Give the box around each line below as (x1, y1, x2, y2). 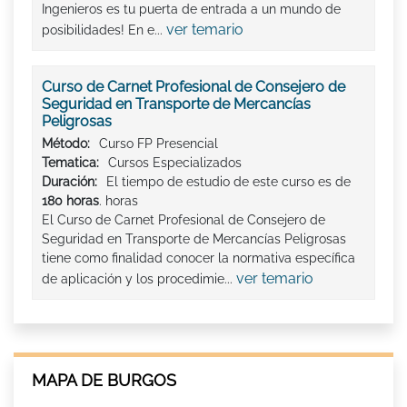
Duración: (42, 174, 97, 189)
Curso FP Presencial (99, 135, 218, 151)
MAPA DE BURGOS (32, 370, 176, 390)
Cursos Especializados (108, 154, 242, 170)
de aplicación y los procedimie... (42, 271, 236, 286)
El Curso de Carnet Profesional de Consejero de (42, 212, 325, 227)
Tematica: (42, 154, 99, 170)
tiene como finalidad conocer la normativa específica (42, 250, 355, 265)
